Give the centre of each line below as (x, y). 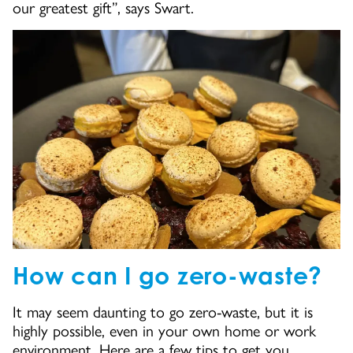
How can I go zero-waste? (167, 276)
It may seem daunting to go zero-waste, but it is (163, 312)
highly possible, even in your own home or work (164, 331)
